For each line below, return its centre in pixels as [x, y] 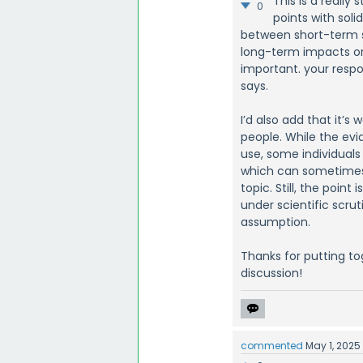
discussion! [272, 273]
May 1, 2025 [333, 345]
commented [272, 345]
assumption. [276, 222]
